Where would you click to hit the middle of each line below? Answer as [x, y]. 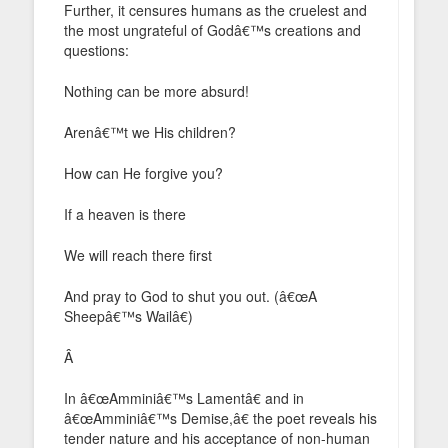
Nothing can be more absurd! [156, 90]
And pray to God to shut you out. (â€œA [190, 295]
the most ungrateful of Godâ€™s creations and [212, 29]
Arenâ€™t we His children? [150, 131]
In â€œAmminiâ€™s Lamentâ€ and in [184, 397]
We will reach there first [138, 254]
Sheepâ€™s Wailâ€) [128, 315]
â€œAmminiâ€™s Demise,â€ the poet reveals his [220, 417]
